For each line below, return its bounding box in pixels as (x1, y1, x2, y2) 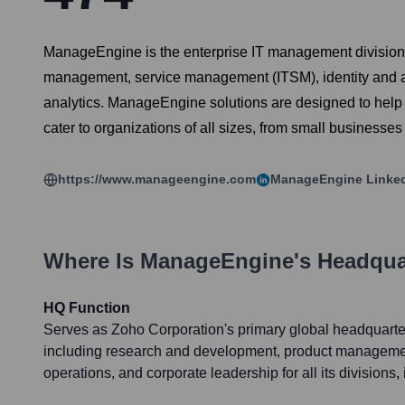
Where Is (43, 249, 140, 274)
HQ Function (43, 300, 130, 316)
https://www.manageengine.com (58, 172, 256, 187)
